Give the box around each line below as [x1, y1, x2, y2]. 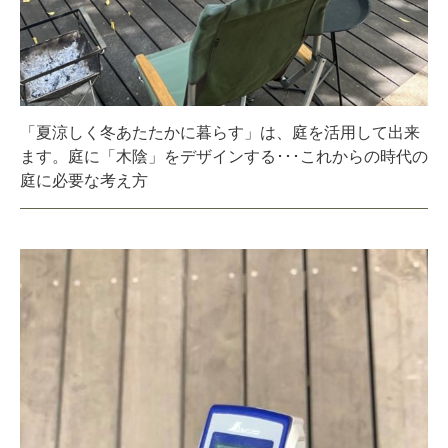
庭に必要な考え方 [20, 171, 148, 189]
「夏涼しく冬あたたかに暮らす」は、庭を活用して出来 [20, 123, 420, 141]
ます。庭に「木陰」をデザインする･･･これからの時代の [20, 147, 428, 165]
